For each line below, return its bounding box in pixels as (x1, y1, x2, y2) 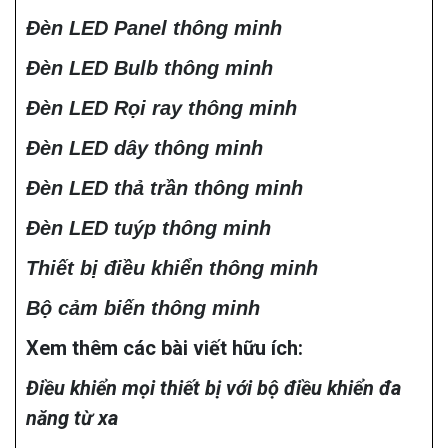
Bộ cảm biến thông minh (26, 297, 260, 320)
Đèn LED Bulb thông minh (26, 57, 273, 80)
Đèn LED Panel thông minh (26, 17, 282, 40)
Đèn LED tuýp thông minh (26, 217, 271, 240)
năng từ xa (26, 406, 123, 431)
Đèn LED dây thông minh (26, 137, 263, 160)
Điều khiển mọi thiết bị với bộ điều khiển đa (26, 376, 401, 401)
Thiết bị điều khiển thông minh (26, 257, 318, 280)
